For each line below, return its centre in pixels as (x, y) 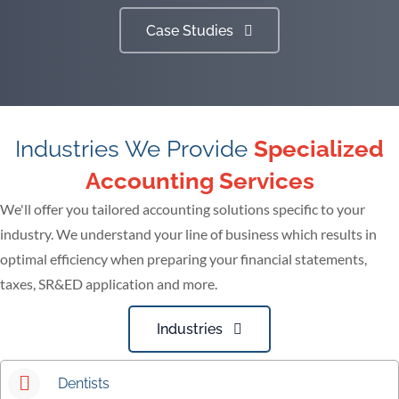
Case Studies (190, 31)
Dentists (84, 384)
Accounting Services (199, 181)
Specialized (319, 149)
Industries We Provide (134, 149)
